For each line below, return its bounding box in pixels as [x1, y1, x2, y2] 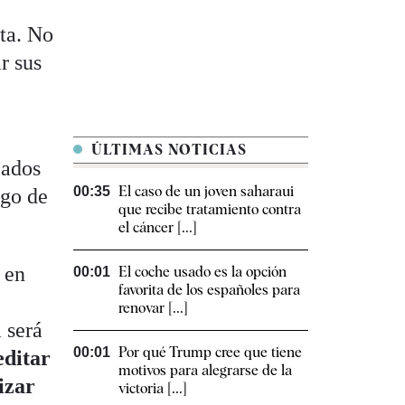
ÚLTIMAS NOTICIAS [87, 141, 247, 159]
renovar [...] [118, 299, 188, 317]
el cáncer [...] [118, 219, 197, 237]
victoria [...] [118, 380, 187, 398]
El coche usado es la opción [118, 263, 287, 281]
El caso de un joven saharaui [118, 183, 294, 201]
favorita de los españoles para [118, 281, 300, 299]
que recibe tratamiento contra [118, 201, 301, 219]
